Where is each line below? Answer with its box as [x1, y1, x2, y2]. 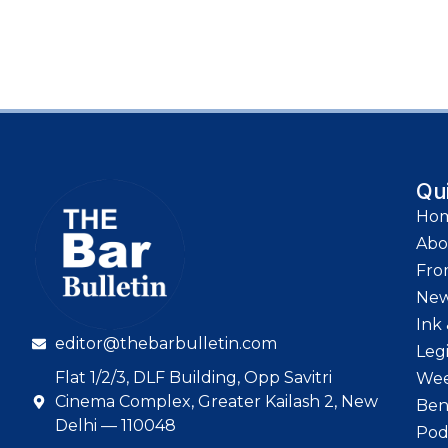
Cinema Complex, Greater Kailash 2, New [54, 392, 378, 412]
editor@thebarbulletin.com [54, 334, 277, 354]
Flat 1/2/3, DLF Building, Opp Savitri [54, 368, 332, 388]
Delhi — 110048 [54, 416, 176, 436]
